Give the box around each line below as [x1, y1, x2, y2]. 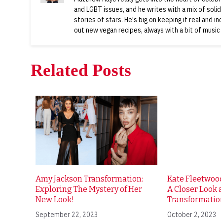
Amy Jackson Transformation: [36, 174, 143, 184]
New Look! [36, 195, 74, 205]
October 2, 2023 [167, 210, 217, 220]
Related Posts [31, 61, 131, 80]
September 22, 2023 [36, 210, 98, 220]
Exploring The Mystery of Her [36, 184, 142, 194]
